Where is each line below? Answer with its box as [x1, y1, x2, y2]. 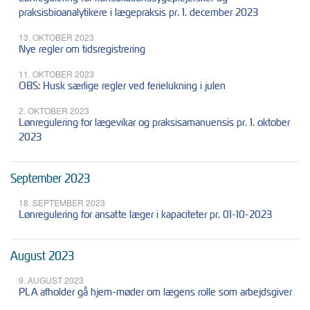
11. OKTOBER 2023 [19, 68, 94, 80]
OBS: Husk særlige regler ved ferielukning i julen [19, 78, 226, 93]
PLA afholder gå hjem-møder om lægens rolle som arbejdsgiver [19, 284, 292, 300]
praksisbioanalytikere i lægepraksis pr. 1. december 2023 [19, 5, 258, 20]
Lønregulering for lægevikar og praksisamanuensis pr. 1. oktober [19, 115, 290, 130]
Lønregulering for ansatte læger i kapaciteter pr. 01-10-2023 [19, 207, 272, 222]
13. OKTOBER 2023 [19, 31, 94, 44]
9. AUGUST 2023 [19, 274, 84, 286]
